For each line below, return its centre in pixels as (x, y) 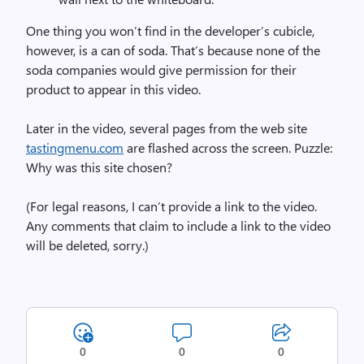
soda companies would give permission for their (161, 69)
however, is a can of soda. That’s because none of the (173, 50)
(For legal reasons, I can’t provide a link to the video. (171, 206)
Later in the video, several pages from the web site (167, 128)
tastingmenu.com (75, 147)
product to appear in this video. (113, 89)
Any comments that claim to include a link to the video (178, 225)
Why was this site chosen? (99, 167)
